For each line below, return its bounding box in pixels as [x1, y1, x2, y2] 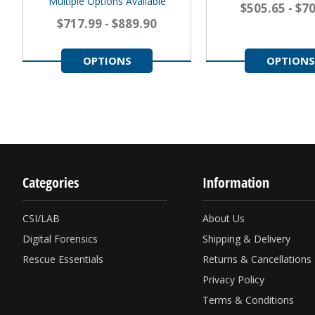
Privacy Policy [202, 273, 264, 287]
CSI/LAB [22, 212, 60, 226]
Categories [22, 173, 79, 193]
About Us [202, 212, 245, 226]
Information [202, 173, 269, 193]
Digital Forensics [22, 232, 98, 246]
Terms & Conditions [202, 293, 294, 307]
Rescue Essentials [22, 252, 103, 266]
